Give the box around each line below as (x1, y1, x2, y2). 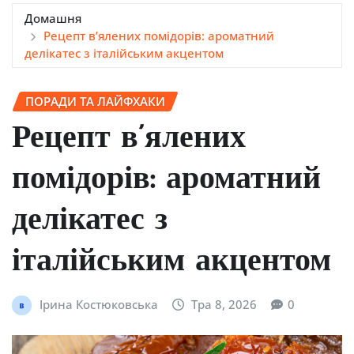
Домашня (24, 9, 81, 26)
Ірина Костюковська (39, 296, 158, 313)
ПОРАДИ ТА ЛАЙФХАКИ (25, 92, 165, 109)
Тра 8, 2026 (191, 296, 258, 313)
